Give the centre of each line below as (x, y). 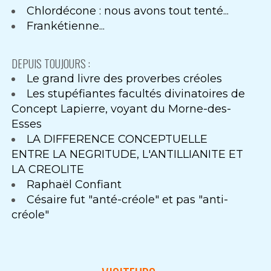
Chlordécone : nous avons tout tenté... (128, 11)
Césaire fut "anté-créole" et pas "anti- (128, 200)
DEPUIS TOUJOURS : (51, 64)
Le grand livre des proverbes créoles (125, 79)
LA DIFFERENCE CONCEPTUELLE (117, 139)
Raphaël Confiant (74, 185)
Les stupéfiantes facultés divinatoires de (136, 94)
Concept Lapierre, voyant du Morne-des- (122, 109)
